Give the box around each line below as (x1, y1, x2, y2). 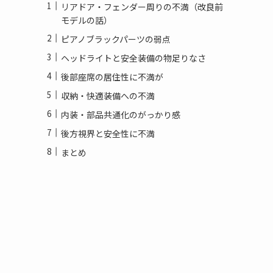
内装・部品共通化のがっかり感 (61, 108, 180, 121)
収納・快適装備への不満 (61, 89, 155, 102)
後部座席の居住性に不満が (61, 70, 163, 83)
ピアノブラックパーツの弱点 (61, 32, 171, 45)
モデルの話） (61, 13, 112, 26)
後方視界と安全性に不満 (61, 127, 155, 140)
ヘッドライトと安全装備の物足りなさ (61, 51, 206, 64)
